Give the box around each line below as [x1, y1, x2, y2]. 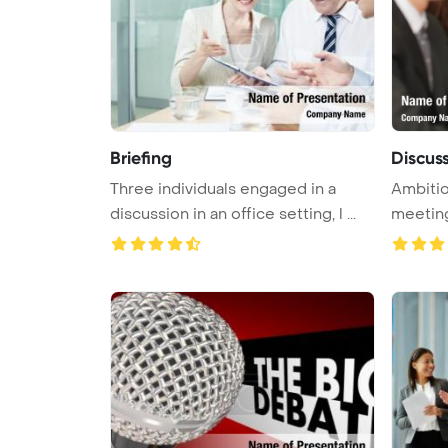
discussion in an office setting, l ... [110, 203, 356, 224]
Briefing [110, 146, 172, 169]
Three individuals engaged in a [110, 178, 336, 199]
